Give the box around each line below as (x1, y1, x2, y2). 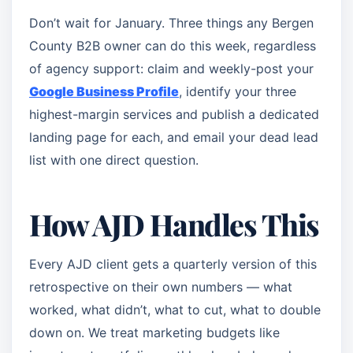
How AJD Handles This (29, 204, 319, 243)
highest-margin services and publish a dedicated (29, 106, 319, 122)
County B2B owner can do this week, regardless (29, 38, 316, 54)
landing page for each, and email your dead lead (29, 129, 318, 145)
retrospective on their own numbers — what (29, 279, 292, 295)
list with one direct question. (29, 152, 199, 168)
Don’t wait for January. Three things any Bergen (29, 15, 314, 31)
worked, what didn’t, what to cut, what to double (29, 302, 321, 318)
